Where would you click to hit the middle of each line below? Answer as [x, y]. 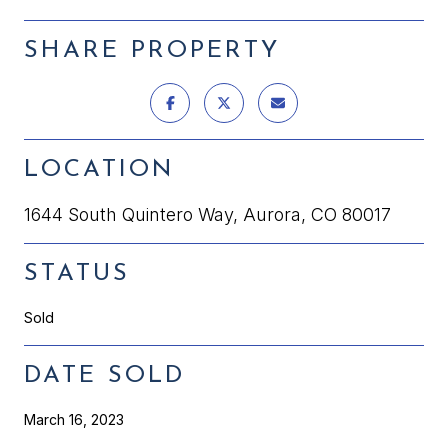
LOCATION [99, 169]
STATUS [77, 273]
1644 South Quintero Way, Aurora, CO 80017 [207, 214]
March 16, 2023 [74, 419]
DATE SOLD [104, 375]
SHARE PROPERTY [152, 50]
